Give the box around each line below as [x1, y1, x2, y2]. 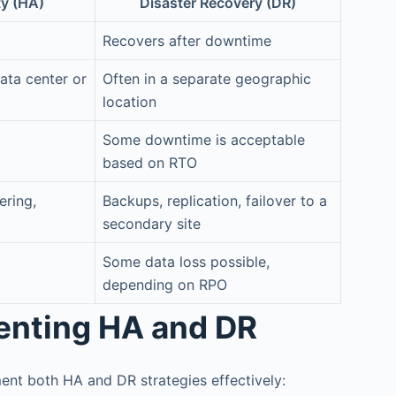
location [103, 93, 156, 111]
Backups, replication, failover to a [103, 192, 327, 210]
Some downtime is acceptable [103, 131, 305, 149]
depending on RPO [103, 276, 227, 294]
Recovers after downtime [103, 32, 271, 50]
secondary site [103, 215, 201, 233]
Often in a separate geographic [103, 70, 311, 88]
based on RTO [103, 154, 197, 172]
